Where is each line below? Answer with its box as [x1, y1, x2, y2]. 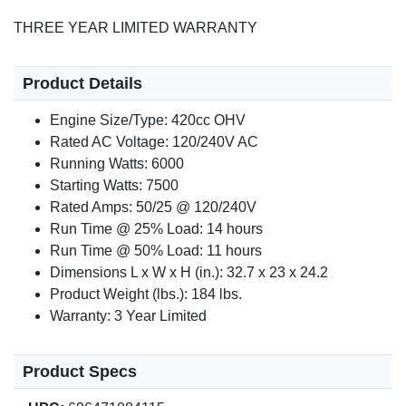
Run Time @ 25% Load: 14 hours [50, 221, 263, 237]
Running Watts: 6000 [50, 156, 184, 172]
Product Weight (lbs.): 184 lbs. [50, 286, 242, 303]
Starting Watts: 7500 [50, 178, 179, 194]
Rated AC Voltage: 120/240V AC [50, 134, 258, 150]
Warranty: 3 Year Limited [50, 308, 207, 324]
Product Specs [23, 362, 137, 382]
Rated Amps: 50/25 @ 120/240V [50, 199, 256, 216]
